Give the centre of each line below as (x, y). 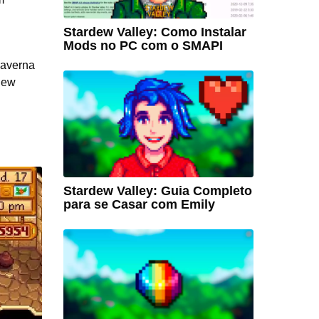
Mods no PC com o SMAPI (143, 45)
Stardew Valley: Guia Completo (157, 191)
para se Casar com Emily (139, 205)
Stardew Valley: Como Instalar (155, 32)
